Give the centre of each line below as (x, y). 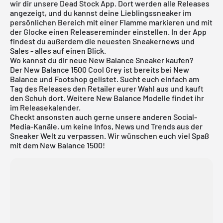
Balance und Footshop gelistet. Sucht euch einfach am (105, 79)
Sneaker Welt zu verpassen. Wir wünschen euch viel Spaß (110, 135)
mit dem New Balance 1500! (57, 145)
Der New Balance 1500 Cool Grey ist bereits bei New (100, 69)
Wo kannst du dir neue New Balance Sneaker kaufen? (103, 60)
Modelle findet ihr (173, 98)
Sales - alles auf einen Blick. (58, 50)
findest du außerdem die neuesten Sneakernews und (102, 41)
